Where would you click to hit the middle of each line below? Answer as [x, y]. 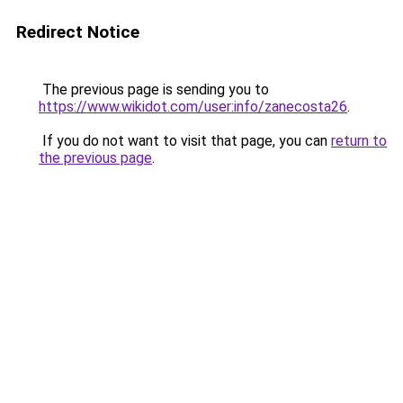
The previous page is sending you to [154, 90]
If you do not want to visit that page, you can [185, 141]
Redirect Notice [78, 32]
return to [359, 141]
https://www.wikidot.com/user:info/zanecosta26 [193, 107]
